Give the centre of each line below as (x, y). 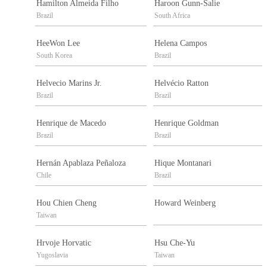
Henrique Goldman (187, 123)
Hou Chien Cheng (66, 203)
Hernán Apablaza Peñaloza (81, 163)
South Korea (54, 56)
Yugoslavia (52, 255)
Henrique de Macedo (71, 123)
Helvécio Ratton (181, 83)
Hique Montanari (183, 163)
